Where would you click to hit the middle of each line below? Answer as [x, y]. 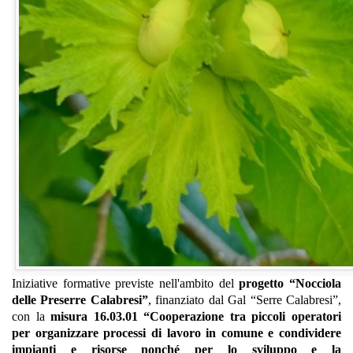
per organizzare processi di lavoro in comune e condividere [176, 333]
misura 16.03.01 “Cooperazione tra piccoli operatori [196, 316]
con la [32, 316]
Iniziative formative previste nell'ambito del [126, 283]
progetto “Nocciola [290, 283]
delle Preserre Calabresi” [80, 300]
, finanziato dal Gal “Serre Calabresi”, [245, 300]
